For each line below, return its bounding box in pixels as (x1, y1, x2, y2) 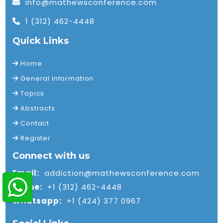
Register (18, 133, 51, 143)
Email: (12, 167, 40, 178)
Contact (18, 118, 50, 128)
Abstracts (18, 103, 55, 113)
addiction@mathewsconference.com (44, 167, 200, 178)
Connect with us (12, 150, 90, 161)
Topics (18, 88, 45, 98)
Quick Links (12, 35, 69, 46)
